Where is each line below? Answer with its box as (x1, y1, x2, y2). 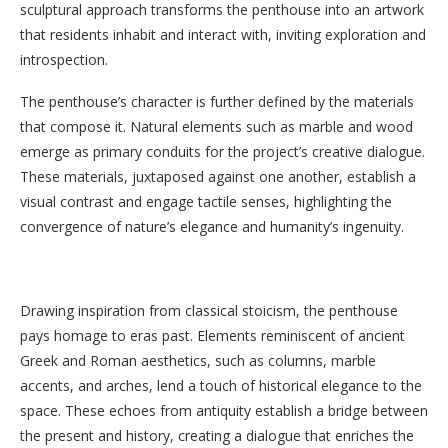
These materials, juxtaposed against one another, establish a (20, 167, 416, 186)
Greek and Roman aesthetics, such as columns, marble (20, 351, 376, 370)
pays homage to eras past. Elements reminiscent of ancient (20, 326, 405, 345)
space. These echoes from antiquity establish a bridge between (20, 401, 428, 420)
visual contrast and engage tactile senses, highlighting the (20, 192, 392, 211)
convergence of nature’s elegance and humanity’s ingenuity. (20, 217, 404, 236)
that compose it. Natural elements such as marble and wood (20, 117, 413, 136)
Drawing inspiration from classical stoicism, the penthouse (20, 301, 398, 320)
